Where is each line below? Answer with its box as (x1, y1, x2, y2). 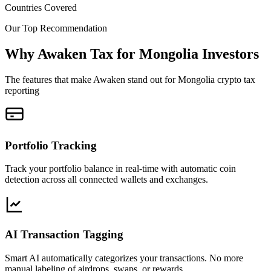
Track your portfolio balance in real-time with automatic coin (5, 163, 236, 174)
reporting (5, 85, 39, 96)
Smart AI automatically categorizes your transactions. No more (5, 252, 243, 263)
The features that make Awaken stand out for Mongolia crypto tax (5, 74, 255, 85)
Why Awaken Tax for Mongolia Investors (5, 45, 259, 62)
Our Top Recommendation (5, 23, 107, 34)
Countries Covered (5, 2, 77, 13)
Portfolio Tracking (5, 139, 97, 152)
